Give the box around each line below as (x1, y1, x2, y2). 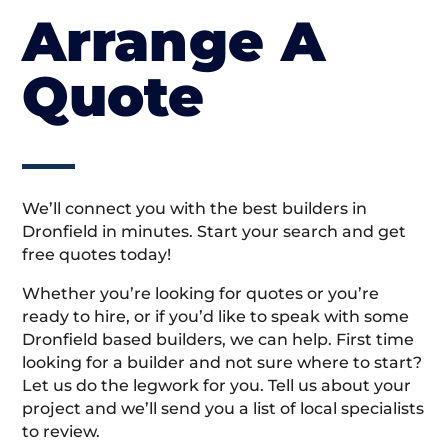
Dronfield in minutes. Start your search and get (22, 222, 407, 242)
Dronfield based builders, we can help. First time (22, 330, 415, 350)
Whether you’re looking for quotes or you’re (22, 284, 380, 304)
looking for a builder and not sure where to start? (22, 353, 423, 373)
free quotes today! (22, 245, 172, 265)
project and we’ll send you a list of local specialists (22, 399, 425, 419)
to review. (22, 422, 101, 442)
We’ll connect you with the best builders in (22, 199, 368, 219)
